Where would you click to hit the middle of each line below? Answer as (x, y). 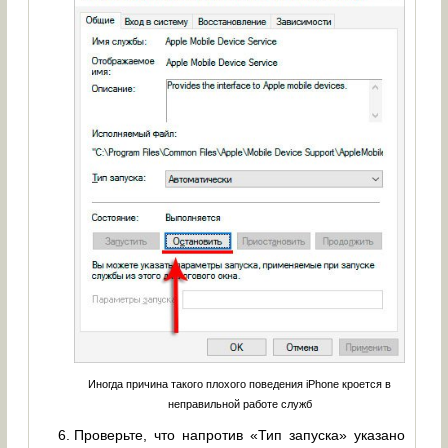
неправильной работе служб (239, 403)
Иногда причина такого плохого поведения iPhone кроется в (240, 383)
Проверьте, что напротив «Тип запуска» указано (240, 435)
